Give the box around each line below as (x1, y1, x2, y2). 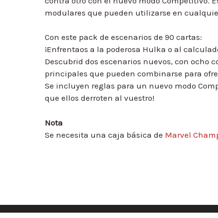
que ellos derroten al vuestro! (45, 93, 154, 103)
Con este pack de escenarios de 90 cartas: (45, 32, 202, 42)
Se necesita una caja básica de (45, 129, 165, 140)
